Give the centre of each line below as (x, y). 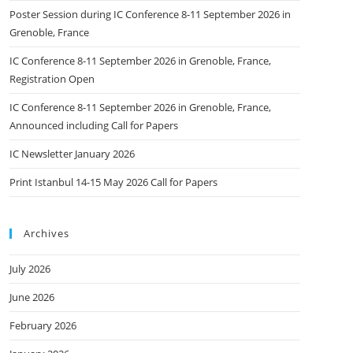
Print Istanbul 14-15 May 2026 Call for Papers (113, 182)
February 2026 (43, 325)
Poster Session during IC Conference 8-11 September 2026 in (150, 14)
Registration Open (52, 79)
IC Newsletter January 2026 (72, 154)
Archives (46, 233)
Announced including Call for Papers (93, 125)
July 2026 (30, 269)
